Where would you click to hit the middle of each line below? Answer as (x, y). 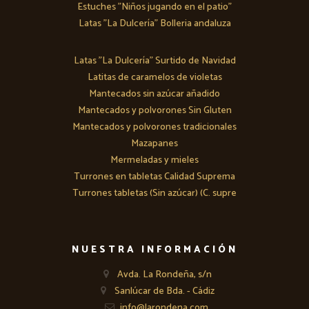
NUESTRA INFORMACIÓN (154, 250)
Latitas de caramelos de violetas (154, 78)
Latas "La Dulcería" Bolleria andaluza (154, 24)
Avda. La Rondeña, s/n (163, 275)
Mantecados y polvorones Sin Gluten (154, 111)
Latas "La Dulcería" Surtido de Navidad (154, 61)
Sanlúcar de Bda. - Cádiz (163, 292)
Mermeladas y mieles (154, 161)
